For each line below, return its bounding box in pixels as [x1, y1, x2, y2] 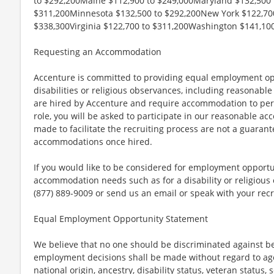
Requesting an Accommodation [34, 45, 161, 57]
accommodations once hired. [34, 135, 152, 147]
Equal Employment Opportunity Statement [34, 212, 208, 224]
